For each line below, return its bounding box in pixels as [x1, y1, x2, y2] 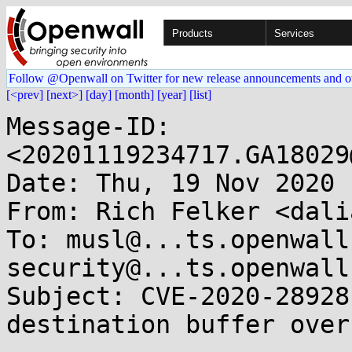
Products [172, 27, 213, 39]
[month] [115, 88, 154, 101]
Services [274, 27, 314, 39]
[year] [157, 88, 186, 101]
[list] [189, 88, 211, 101]
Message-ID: [6, 112, 170, 141]
